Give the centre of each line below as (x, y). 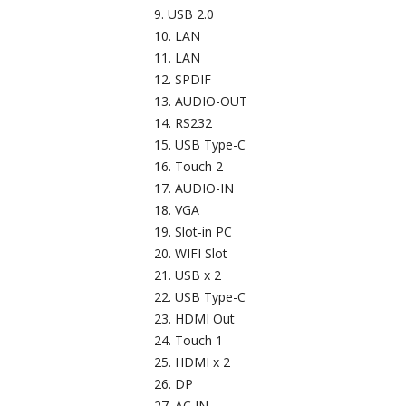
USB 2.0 (191, 14)
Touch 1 (199, 341)
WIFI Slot (201, 254)
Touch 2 (199, 167)
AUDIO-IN (204, 188)
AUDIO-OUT (211, 101)
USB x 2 (198, 275)
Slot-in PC (203, 232)
